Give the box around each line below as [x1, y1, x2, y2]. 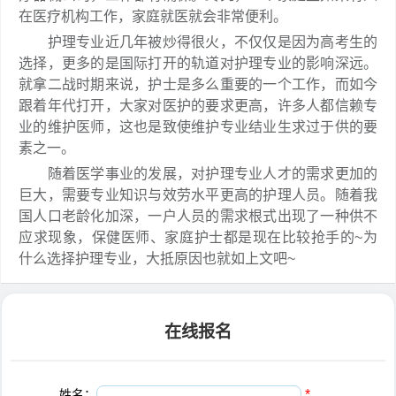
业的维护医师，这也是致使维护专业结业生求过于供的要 [19, 119, 377, 134]
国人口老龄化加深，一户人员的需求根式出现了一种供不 [19, 209, 377, 224]
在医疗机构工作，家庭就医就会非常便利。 [19, 9, 287, 24]
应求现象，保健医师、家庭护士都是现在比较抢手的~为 [19, 230, 377, 245]
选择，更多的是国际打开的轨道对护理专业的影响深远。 [19, 56, 377, 71]
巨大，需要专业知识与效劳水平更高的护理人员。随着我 [19, 187, 377, 202]
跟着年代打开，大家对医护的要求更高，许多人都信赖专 [19, 98, 377, 113]
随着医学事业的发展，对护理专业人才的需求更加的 [19, 166, 377, 181]
